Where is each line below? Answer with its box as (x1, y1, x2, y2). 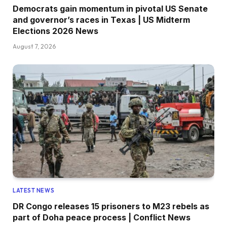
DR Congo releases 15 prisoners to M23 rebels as (13, 201, 209, 212)
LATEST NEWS (13, 187, 55, 195)
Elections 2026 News (13, 26, 98, 36)
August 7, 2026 (13, 43, 56, 51)
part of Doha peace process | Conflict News (13, 212, 191, 223)
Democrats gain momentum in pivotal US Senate (13, 4, 208, 14)
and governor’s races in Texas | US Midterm (13, 15, 190, 25)
